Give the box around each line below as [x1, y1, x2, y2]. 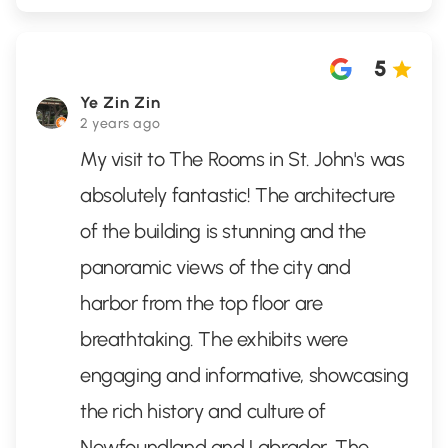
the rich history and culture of [80, 399, 326, 423]
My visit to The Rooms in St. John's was [80, 147, 405, 171]
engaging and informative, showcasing [80, 363, 409, 387]
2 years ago [80, 115, 161, 132]
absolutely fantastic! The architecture [80, 183, 395, 207]
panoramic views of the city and [80, 255, 351, 279]
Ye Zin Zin [80, 93, 161, 112]
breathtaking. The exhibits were [80, 327, 348, 351]
